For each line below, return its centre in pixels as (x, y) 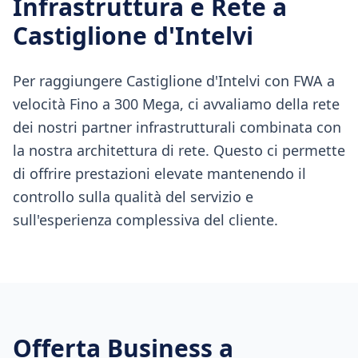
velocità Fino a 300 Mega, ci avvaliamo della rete (176, 104)
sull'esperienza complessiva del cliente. (145, 220)
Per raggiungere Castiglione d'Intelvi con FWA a (174, 81)
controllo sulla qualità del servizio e (133, 197)
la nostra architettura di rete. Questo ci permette (179, 150)
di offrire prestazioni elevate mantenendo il (159, 173)
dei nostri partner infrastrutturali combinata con (177, 127)
